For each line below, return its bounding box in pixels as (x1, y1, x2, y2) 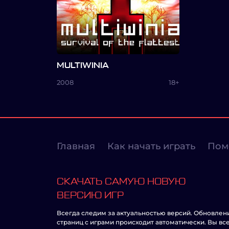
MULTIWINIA (57, 61, 109, 70)
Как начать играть (107, 141, 195, 152)
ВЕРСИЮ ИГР (57, 191, 124, 200)
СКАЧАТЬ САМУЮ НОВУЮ (57, 177, 186, 186)
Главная (57, 141, 95, 152)
